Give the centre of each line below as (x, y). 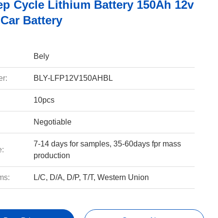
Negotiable (52, 122)
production (52, 155)
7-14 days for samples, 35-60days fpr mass (107, 144)
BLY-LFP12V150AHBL (73, 78)
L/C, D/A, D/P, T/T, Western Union (91, 177)
